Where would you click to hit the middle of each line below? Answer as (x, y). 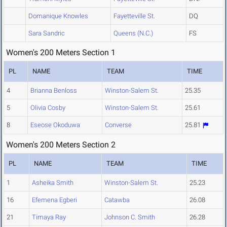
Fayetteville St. (134, 16)
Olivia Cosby (48, 108)
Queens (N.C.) (133, 33)
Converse (118, 125)
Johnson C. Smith (130, 217)
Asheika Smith (53, 183)
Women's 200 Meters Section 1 (61, 53)
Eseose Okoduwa (55, 125)
